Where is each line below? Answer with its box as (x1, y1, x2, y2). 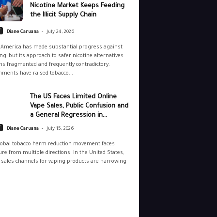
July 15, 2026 (46, 126, 74, 132)
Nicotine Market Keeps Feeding (30, 2, 124, 10)
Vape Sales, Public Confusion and (30, 103, 128, 110)
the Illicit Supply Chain (30, 12, 96, 19)
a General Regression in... (30, 112, 107, 120)
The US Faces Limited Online (30, 93, 117, 101)
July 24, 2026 (46, 30, 75, 35)
